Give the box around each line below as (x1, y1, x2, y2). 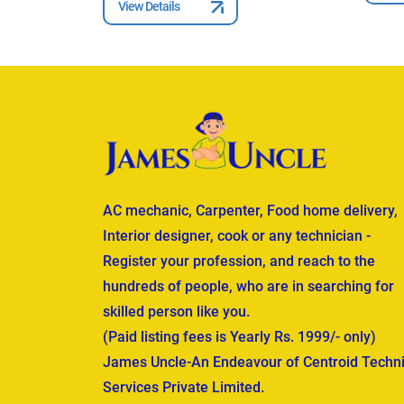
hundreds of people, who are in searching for (103, 277, 394, 295)
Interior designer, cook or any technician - (103, 226, 371, 244)
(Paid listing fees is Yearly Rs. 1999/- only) (103, 327, 376, 345)
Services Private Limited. (103, 378, 264, 396)
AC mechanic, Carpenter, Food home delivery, (103, 201, 398, 219)
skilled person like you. (103, 302, 250, 320)
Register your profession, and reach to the (103, 252, 375, 270)
